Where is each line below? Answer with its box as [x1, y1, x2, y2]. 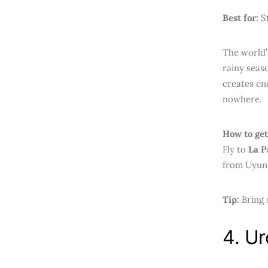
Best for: [223, 12, 258, 23]
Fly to [223, 144, 248, 155]
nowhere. [223, 93, 262, 105]
